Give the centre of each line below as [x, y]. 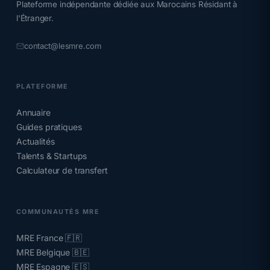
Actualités [35, 141]
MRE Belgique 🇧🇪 [52, 252]
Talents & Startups [52, 156]
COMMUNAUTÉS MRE [58, 212]
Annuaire [33, 112]
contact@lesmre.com [62, 46]
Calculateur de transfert [62, 170]
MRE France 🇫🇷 [49, 238]
